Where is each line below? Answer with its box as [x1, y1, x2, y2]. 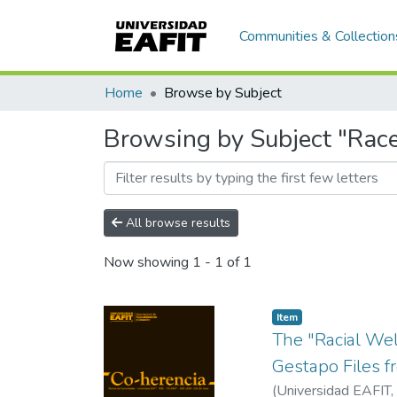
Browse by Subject [164, 83, 282, 103]
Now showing [104, 253, 192, 273]
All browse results [122, 214, 230, 231]
